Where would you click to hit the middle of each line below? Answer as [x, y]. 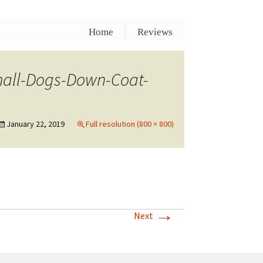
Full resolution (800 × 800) [130, 124]
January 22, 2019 [36, 124]
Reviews [155, 32]
